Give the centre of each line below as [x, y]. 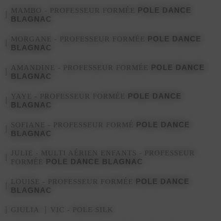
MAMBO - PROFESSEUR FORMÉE [74, 10]
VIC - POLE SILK [82, 209]
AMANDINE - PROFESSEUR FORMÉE [81, 67]
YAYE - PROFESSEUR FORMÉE [70, 96]
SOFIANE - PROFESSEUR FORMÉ [74, 125]
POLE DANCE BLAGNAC [95, 161]
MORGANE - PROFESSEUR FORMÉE [79, 39]
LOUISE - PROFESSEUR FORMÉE [74, 181]
